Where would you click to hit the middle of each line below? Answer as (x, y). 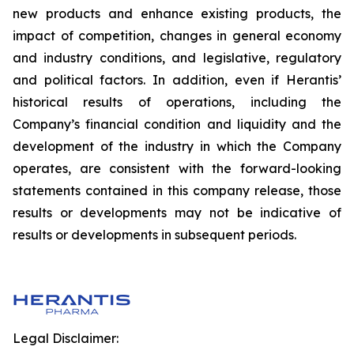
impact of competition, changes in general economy (177, 36)
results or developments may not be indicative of (177, 213)
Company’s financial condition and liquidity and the (177, 124)
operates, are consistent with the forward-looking (177, 168)
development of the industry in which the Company (177, 146)
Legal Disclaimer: (66, 338)
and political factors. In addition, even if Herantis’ (177, 80)
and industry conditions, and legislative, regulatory (177, 58)
